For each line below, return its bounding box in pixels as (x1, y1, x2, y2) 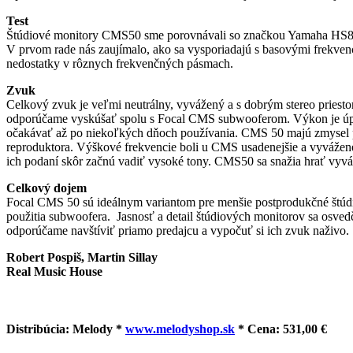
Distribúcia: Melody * (6, 322, 125, 336)
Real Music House (6, 264, 102, 278)
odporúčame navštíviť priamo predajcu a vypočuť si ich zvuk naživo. (6, 223, 349, 237)
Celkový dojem (6, 180, 87, 195)
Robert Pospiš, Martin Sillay (6, 250, 158, 264)
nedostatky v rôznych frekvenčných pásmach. (6, 56, 233, 70)
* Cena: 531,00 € (235, 322, 327, 336)
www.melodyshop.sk (125, 322, 235, 336)
